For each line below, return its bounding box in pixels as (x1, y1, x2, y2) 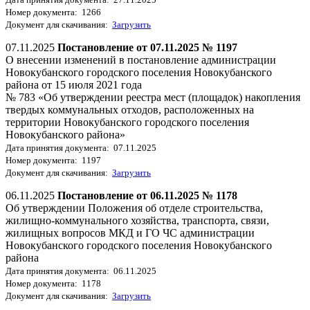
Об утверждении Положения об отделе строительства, (6, 201, 263, 214)
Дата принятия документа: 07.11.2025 (6, 142, 156, 153)
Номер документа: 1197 (6, 154, 101, 165)
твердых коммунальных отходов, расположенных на (6, 103, 254, 116)
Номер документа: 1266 (6, 6, 101, 17)
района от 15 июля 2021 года (6, 78, 142, 91)
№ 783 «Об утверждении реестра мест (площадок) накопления (6, 91, 300, 103)
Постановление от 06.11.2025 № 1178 (57, 189, 237, 201)
